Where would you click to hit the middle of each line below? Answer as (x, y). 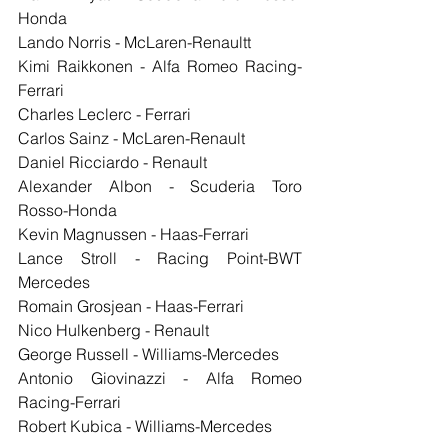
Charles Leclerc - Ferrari (104, 114)
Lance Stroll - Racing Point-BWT (160, 258)
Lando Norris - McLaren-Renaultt (134, 42)
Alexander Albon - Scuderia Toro (160, 186)
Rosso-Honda (67, 210)
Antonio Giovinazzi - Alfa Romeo (160, 378)
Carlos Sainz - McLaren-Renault (131, 138)
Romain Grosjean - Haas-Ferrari (131, 306)
